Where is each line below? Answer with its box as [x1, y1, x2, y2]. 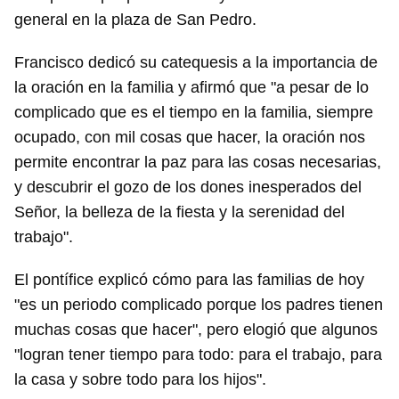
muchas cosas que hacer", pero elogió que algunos [14, 321, 378, 338]
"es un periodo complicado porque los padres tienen [14, 296, 383, 313]
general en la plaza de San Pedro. [14, 11, 256, 28]
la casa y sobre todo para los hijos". [14, 370, 266, 388]
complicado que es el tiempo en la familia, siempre [14, 103, 373, 121]
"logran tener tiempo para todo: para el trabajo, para [14, 346, 382, 363]
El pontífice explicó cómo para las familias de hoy [14, 271, 364, 289]
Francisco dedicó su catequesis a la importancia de [14, 53, 378, 71]
